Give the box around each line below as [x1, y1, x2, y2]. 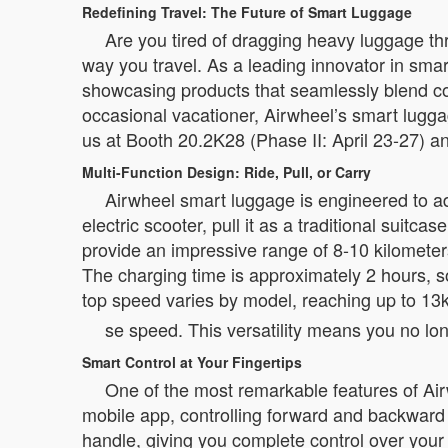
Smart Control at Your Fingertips [82, 352, 302, 373]
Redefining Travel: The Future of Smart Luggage [82, 2, 412, 23]
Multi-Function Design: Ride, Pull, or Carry [82, 162, 371, 183]
